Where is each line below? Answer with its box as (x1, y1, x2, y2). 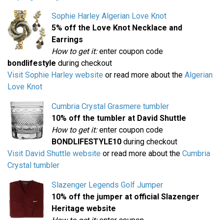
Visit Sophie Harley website (7, 70, 103, 80)
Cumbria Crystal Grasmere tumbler (52, 102, 169, 111)
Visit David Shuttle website (7, 149, 101, 159)
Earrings (52, 35, 83, 45)
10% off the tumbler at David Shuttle (52, 113, 186, 123)
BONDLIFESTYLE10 (52, 137, 121, 147)
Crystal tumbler (7, 161, 59, 170)
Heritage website (52, 204, 116, 214)
